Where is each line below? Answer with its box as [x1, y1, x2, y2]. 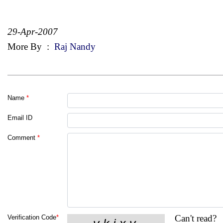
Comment [7, 133, 35, 141]
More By [7, 41, 44, 52]
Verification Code [7, 213, 56, 221]
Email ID [7, 113, 32, 121]
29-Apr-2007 [7, 26, 58, 37]
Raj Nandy [52, 41, 96, 52]
